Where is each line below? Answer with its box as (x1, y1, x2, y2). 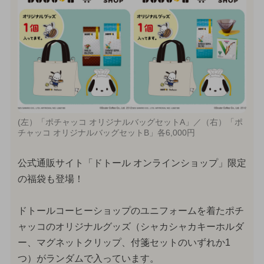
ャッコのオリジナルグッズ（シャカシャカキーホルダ (17, 222, 244, 232)
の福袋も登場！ (17, 174, 84, 184)
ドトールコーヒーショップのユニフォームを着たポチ (17, 206, 244, 216)
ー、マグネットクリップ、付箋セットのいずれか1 (17, 237, 230, 248)
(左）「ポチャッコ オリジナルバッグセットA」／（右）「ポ (17, 117, 243, 127)
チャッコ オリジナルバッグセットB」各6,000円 (17, 128, 195, 138)
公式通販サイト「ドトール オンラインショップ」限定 (17, 158, 246, 169)
